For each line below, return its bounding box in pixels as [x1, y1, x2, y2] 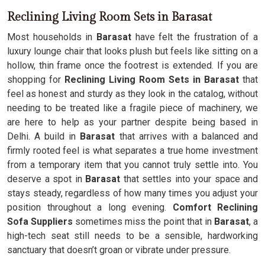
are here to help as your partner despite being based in [7, 117, 258, 128]
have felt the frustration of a [135, 31, 258, 43]
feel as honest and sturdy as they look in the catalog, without [7, 88, 258, 99]
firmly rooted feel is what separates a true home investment [7, 145, 258, 156]
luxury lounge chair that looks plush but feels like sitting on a [7, 46, 258, 57]
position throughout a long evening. [7, 202, 173, 213]
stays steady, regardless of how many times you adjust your [7, 188, 258, 199]
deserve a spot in [7, 173, 85, 185]
